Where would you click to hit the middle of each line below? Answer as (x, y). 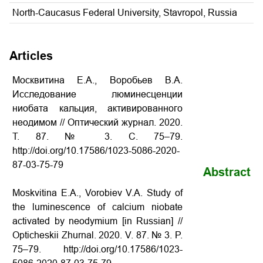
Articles (31, 56)
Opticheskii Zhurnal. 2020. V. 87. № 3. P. (97, 235)
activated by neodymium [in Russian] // (97, 221)
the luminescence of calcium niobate (97, 207)
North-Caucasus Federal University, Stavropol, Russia (125, 13)
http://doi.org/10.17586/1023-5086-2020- (96, 151)
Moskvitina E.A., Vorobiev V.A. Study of (97, 193)
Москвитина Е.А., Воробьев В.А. (97, 80)
